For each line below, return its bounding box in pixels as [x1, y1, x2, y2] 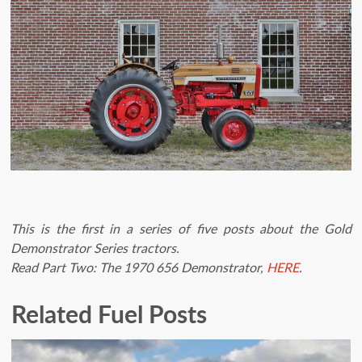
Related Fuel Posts [11, 296, 207, 330]
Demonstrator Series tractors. [11, 238, 179, 257]
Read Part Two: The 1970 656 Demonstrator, [11, 258, 267, 276]
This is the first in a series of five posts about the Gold [11, 219, 351, 238]
